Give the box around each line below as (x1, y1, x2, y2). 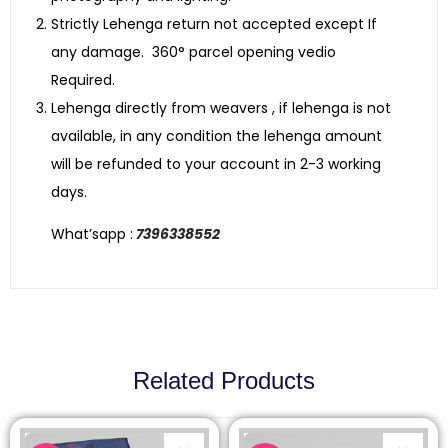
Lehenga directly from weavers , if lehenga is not (51, 97, 391, 118)
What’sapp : (51, 223, 133, 244)
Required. (51, 69, 115, 90)
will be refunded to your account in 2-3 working (51, 153, 381, 174)
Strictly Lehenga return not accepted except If (51, 13, 377, 34)
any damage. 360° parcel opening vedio (51, 41, 336, 62)
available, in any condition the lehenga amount (51, 125, 382, 146)
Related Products (133, 366, 315, 394)
